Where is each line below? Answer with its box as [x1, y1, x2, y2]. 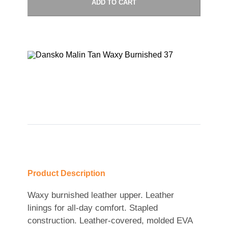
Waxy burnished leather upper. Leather [27, 190, 174, 201]
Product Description [27, 169, 105, 178]
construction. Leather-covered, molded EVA [27, 216, 192, 226]
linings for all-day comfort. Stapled [27, 203, 158, 213]
